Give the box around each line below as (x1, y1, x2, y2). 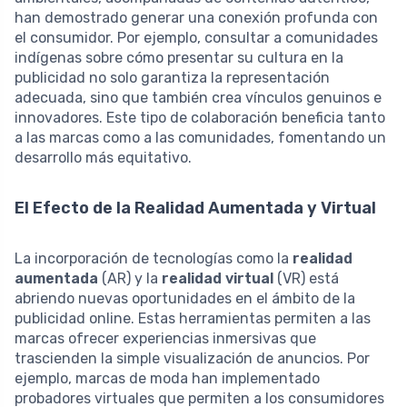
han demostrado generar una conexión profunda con (15, 9, 378, 27)
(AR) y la (98, 270, 162, 288)
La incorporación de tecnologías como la (15, 250, 293, 268)
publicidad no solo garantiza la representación (15, 69, 330, 87)
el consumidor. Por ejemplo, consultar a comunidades (15, 29, 378, 47)
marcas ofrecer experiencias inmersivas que (15, 330, 316, 348)
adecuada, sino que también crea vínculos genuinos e (15, 89, 382, 107)
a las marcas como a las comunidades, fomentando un (15, 129, 386, 147)
